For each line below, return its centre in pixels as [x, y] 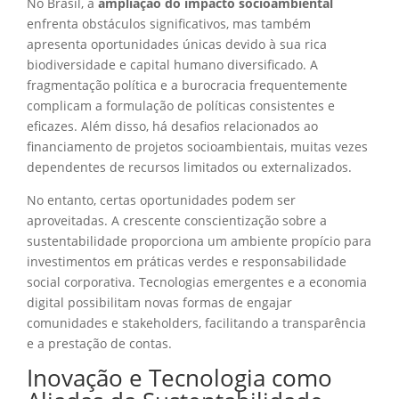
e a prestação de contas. [99, 343]
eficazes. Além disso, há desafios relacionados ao [172, 126]
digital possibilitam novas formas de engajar [159, 302]
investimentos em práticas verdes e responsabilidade [187, 261]
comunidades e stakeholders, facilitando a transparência [196, 322]
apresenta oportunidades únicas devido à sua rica [177, 44]
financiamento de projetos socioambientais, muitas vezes [197, 146]
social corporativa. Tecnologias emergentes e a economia [197, 281]
